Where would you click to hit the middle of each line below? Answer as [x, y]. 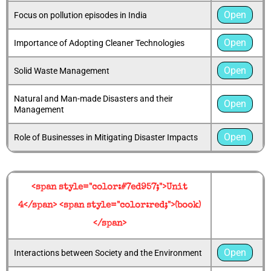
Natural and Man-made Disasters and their [93, 99]
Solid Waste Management [62, 71]
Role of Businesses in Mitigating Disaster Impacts [106, 138]
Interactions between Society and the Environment [108, 253]
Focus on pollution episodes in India [80, 15]
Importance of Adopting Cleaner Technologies [99, 43]
